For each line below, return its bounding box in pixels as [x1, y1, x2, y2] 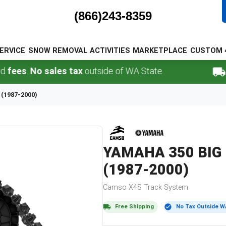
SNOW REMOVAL [28, 46, 87, 55]
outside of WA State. [55, 66, 137, 77]
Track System [142, 183, 188, 192]
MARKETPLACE [133, 46, 188, 55]
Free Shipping [115, 203, 154, 210]
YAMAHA [103, 144, 165, 161]
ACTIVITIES [89, 46, 130, 55]
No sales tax [3, 66, 56, 77]
